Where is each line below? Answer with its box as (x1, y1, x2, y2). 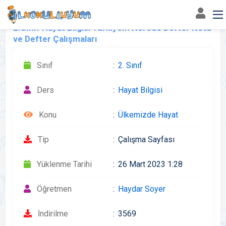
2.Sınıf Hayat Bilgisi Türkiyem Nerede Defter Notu (13, 23, 212, 33)
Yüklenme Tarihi (37, 159, 92, 169)
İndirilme (38, 209, 69, 218)
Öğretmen (37, 184, 72, 194)
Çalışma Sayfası (118, 135, 175, 144)
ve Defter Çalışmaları (13, 34, 98, 44)
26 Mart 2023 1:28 (118, 159, 183, 169)
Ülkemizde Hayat (118, 110, 178, 120)
